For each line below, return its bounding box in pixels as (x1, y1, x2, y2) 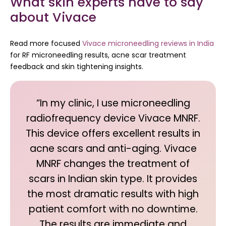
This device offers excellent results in (26, 127, 200, 140)
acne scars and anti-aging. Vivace (29, 142, 197, 155)
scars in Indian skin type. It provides (29, 172, 197, 186)
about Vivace (10, 9, 96, 26)
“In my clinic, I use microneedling (36, 96, 190, 110)
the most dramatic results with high (27, 187, 199, 201)
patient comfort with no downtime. (28, 202, 198, 216)
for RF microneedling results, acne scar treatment (10, 50, 186, 60)
